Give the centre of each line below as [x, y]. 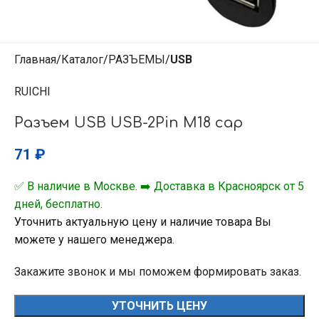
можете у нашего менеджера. [94, 240]
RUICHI [32, 91]
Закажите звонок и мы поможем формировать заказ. [158, 272]
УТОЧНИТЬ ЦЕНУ [159, 306]
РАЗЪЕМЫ [137, 59]
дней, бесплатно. [58, 204]
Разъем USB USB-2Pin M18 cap [129, 123]
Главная [35, 59]
